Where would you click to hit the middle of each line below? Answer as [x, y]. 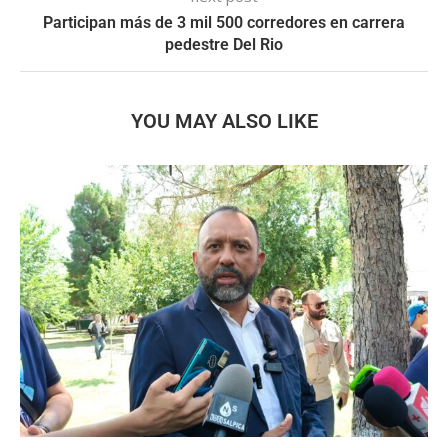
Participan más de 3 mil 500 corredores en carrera [224, 23]
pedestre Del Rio [224, 45]
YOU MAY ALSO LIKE [224, 121]
